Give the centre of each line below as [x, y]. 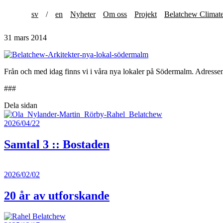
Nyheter [83, 14]
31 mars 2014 [25, 37]
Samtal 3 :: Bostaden [57, 144]
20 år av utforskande [57, 195]
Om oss [115, 14]
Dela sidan [21, 105]
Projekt [146, 14]
